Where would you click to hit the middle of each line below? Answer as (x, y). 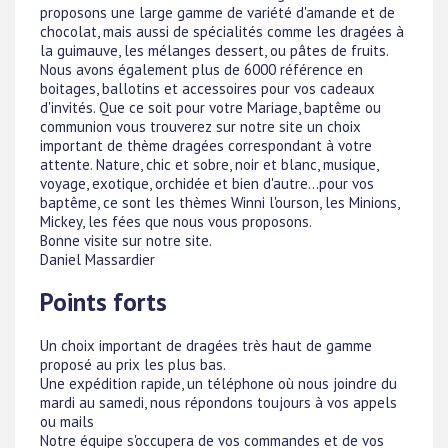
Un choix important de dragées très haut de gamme (206, 345)
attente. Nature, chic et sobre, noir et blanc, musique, (209, 164)
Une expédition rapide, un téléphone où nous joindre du (218, 383)
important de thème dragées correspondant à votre (206, 145)
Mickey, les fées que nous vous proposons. (176, 221)
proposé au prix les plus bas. (133, 364)
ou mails (67, 421)
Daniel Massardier (97, 259)
